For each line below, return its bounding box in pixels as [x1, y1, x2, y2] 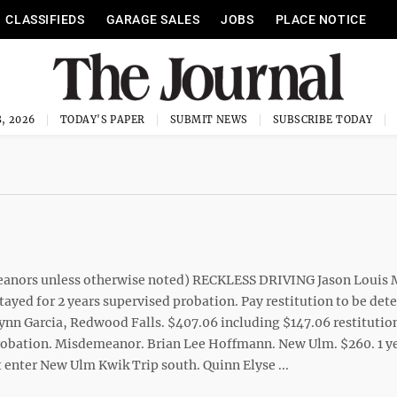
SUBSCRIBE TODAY [272, 113, 373, 126]
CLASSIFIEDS [5, 12, 85, 27]
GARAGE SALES [105, 12, 200, 27]
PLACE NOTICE [275, 12, 367, 27]
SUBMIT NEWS [169, 113, 248, 126]
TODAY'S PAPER [59, 113, 145, 126]
